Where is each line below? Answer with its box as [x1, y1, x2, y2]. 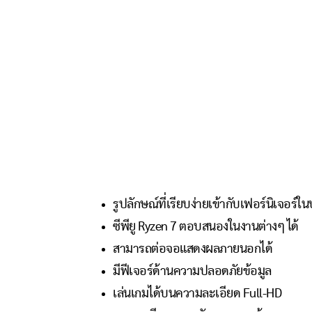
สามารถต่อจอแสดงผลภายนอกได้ [113, 242, 272, 256]
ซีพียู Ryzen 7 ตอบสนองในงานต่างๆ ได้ [113, 220, 299, 233]
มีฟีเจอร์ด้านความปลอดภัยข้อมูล [113, 265, 272, 278]
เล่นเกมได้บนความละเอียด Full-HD [113, 287, 281, 300]
